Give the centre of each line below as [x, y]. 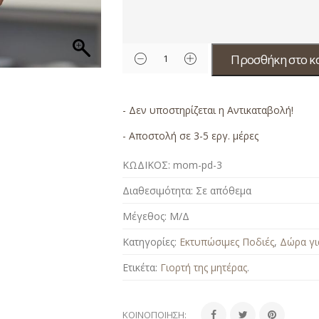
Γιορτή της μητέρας [204, 267]
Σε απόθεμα [224, 190]
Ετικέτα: [142, 267]
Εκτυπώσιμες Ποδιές [227, 241]
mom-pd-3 [198, 164]
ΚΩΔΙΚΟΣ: [147, 164]
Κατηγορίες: [150, 241]
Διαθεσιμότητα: [158, 190]
